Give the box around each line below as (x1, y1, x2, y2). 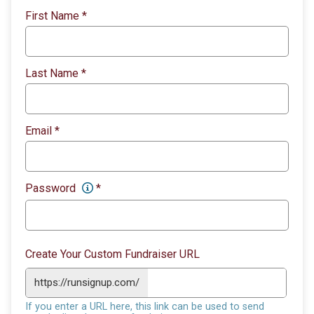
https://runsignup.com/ (34, 275, 139, 289)
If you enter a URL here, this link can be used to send (25, 300, 264, 313)
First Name (25, 8, 82, 22)
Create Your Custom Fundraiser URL (25, 247, 200, 261)
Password (25, 181, 78, 195)
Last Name (25, 66, 81, 80)
